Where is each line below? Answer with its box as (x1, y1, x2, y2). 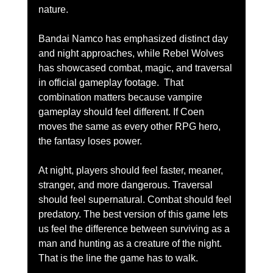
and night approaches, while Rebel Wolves (38, 48, 226, 58)
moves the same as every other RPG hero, (38, 121, 223, 132)
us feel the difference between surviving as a (38, 223, 232, 234)
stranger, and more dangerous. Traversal (38, 179, 215, 190)
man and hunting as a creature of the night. (38, 238, 222, 249)
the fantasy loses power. (38, 135, 142, 146)
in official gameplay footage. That (38, 77, 186, 88)
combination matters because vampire (38, 91, 205, 102)
